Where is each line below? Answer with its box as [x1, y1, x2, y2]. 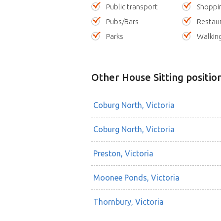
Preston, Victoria [93, 149, 153, 158]
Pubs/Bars [106, 17, 139, 26]
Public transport [106, 2, 158, 11]
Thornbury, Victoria [93, 197, 164, 207]
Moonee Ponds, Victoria [93, 173, 180, 183]
